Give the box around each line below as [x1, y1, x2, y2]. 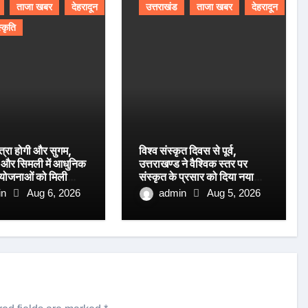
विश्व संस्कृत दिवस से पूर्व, [139, 144, 238, 157]
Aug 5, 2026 [207, 187, 261, 199]
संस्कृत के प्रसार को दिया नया [139, 170, 254, 184]
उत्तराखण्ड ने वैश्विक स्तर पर [139, 157, 248, 170]
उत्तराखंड [146, 1, 178, 12]
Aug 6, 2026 [26, 187, 80, 199]
